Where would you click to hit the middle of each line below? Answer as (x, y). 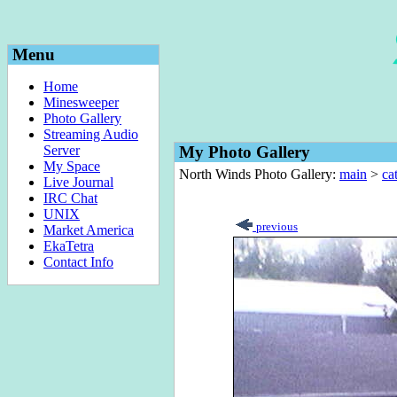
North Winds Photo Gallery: (259, 174)
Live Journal (78, 182)
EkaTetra (69, 246)
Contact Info (78, 262)
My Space (72, 166)
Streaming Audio (91, 134)
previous (277, 226)
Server (62, 150)
